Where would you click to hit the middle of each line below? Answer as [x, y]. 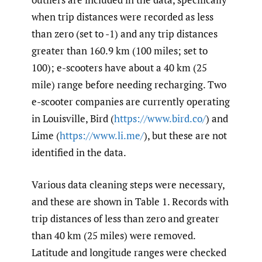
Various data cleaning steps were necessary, [128, 184]
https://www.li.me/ [102, 136]
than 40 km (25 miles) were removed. [113, 235]
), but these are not [185, 136]
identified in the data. [79, 153]
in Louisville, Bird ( [73, 119]
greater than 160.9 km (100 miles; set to [120, 51]
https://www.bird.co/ [160, 119]
